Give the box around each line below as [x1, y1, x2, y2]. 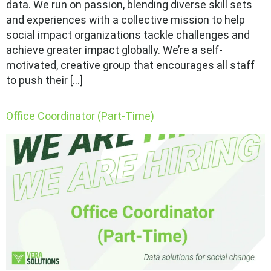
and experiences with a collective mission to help [6, 13, 245, 27]
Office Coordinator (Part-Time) [6, 109, 154, 123]
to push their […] [6, 74, 83, 87]
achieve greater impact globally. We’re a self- [6, 44, 223, 57]
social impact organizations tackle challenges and [6, 28, 250, 42]
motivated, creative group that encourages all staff [6, 59, 255, 72]
